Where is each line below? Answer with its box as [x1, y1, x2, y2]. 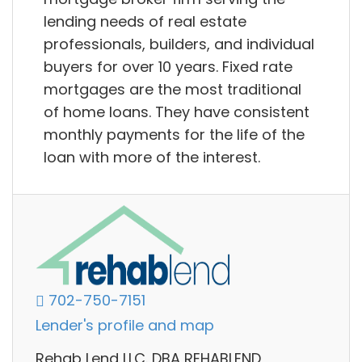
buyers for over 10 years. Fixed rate [44, 57, 293, 78]
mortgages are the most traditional [44, 79, 301, 100]
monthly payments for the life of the [44, 124, 305, 145]
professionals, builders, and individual [44, 34, 314, 55]
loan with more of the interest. [44, 147, 260, 168]
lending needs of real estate [44, 11, 246, 32]
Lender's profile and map [36, 315, 214, 336]
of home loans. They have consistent [44, 102, 309, 123]
